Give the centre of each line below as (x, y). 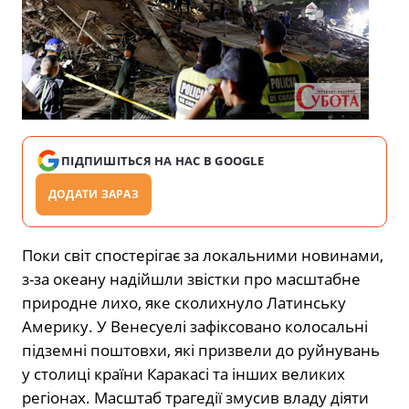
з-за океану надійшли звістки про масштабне (191, 278)
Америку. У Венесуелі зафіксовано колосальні (195, 326)
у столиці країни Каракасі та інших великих (184, 373)
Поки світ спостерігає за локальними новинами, (203, 255)
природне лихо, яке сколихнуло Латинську (184, 302)
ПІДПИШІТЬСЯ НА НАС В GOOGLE (163, 160)
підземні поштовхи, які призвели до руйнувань (201, 350)
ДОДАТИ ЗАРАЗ (94, 194)
